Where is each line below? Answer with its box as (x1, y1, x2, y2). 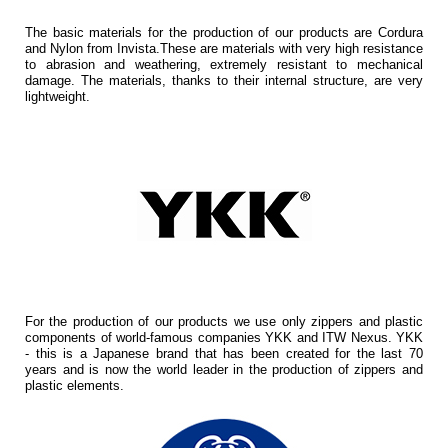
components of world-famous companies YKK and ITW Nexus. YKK (25, 330, 423, 345)
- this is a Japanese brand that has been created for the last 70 (25, 346, 423, 361)
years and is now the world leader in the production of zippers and (25, 362, 423, 377)
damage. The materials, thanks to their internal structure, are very (25, 73, 423, 88)
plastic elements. (25, 378, 124, 393)
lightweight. (25, 89, 90, 104)
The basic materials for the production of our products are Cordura (25, 25, 423, 40)
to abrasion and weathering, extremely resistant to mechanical (25, 57, 423, 72)
